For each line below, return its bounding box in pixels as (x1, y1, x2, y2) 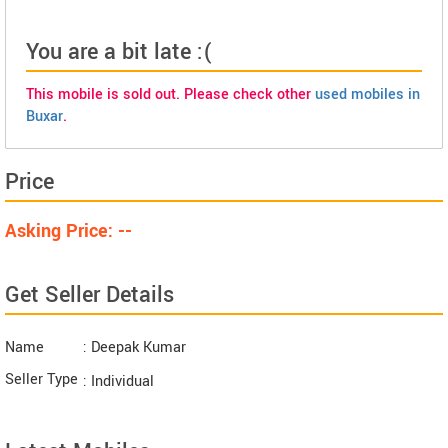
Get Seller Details (5, 279, 174, 312)
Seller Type (5, 369, 78, 391)
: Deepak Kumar (83, 337, 186, 359)
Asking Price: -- (5, 218, 132, 245)
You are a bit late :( (26, 36, 213, 69)
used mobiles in (315, 84, 420, 106)
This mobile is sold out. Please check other (26, 84, 315, 106)
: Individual (83, 371, 154, 393)
